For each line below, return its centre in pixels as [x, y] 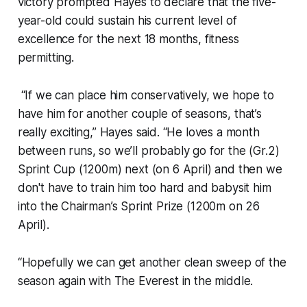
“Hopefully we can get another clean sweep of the [152, 263]
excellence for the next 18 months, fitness [128, 39]
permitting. [46, 58]
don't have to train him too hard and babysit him [144, 188]
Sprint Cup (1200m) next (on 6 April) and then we [150, 170]
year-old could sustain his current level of [127, 21]
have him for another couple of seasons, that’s [139, 114]
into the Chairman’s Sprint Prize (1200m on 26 [139, 207]
